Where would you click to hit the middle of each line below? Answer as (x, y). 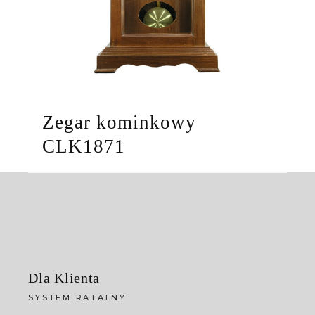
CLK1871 (84, 146)
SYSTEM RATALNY (77, 297)
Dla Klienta (64, 277)
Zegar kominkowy (119, 122)
